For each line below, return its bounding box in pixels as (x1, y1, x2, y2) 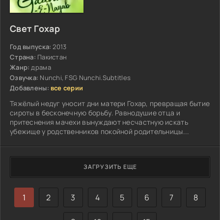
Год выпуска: (10, 42, 52, 51)
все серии (50, 83, 83, 92)
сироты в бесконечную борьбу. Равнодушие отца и (10, 108, 180, 117)
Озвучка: (10, 73, 39, 82)
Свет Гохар (10, 22, 60, 34)
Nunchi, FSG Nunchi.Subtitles (40, 73, 131, 82)
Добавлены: (10, 83, 49, 92)
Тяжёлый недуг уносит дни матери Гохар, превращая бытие (10, 98, 210, 108)
